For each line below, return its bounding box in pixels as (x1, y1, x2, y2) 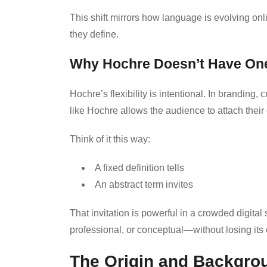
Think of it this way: (70, 133, 150, 144)
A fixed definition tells (95, 162, 184, 173)
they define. (70, 29, 119, 39)
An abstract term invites (95, 179, 193, 190)
